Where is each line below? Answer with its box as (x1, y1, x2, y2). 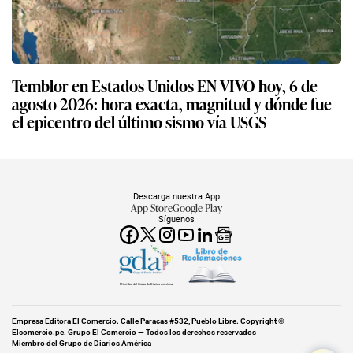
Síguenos (158, 213, 195, 225)
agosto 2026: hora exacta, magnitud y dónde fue (12, 91, 332, 115)
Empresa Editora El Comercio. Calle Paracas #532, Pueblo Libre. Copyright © (12, 316, 284, 325)
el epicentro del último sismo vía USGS (12, 109, 266, 133)
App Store (131, 199, 173, 215)
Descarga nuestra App (133, 190, 220, 202)
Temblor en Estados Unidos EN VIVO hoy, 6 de (12, 72, 318, 97)
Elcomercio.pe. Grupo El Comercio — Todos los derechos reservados (12, 327, 256, 336)
